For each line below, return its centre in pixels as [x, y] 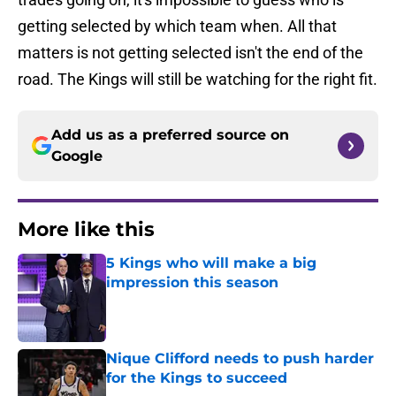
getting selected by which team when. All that [177, 27]
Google [77, 156]
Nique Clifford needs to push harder [240, 359]
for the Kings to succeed [197, 378]
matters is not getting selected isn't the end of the [190, 53]
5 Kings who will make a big [211, 263]
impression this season [192, 283]
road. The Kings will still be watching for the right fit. [198, 80]
